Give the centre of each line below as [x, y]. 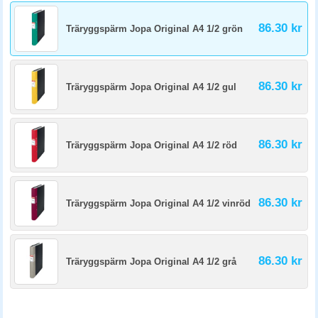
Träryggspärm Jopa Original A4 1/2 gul [151, 87]
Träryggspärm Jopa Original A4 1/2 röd [152, 145]
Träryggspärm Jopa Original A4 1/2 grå [151, 262]
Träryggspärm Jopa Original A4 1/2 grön [154, 29]
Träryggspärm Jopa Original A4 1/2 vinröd [158, 203]
